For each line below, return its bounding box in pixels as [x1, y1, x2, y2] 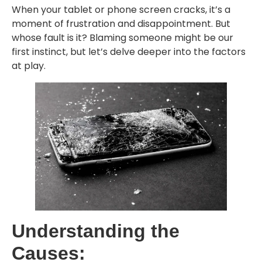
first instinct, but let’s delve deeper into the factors [12, 45, 246, 59]
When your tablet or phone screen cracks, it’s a [12, 3, 230, 17]
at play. [12, 59, 46, 73]
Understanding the [12, 220, 180, 242]
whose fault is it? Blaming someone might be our [12, 31, 233, 45]
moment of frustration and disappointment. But [12, 17, 230, 31]
